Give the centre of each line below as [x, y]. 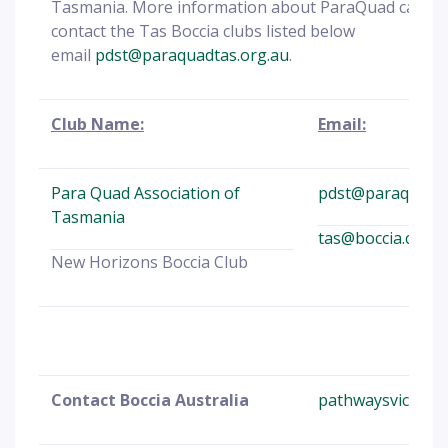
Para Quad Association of [145, 193]
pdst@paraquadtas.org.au [192, 55]
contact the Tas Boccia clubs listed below [203, 31]
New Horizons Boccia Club [149, 262]
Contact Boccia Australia [150, 400]
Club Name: [97, 124]
